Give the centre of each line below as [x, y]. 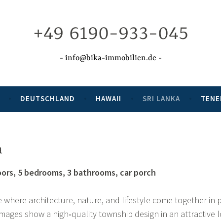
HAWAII [109, 98]
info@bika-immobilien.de [110, 58]
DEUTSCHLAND [47, 98]
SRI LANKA [161, 98]
